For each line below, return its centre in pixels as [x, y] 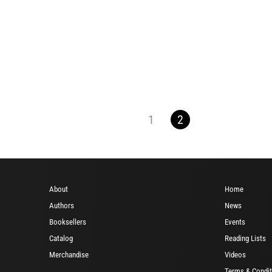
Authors [62, 206]
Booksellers [68, 222]
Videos [235, 255]
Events [235, 222]
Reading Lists [245, 239]
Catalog [61, 239]
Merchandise [69, 255]
